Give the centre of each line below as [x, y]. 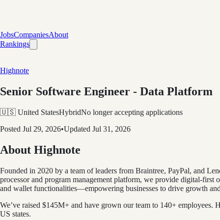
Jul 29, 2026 [42, 129]
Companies [31, 35]
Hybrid [70, 112]
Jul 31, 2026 [111, 129]
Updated [78, 129]
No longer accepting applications [132, 112]
